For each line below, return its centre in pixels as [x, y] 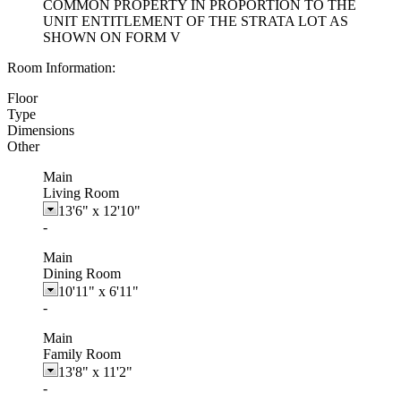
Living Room [81, 192]
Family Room [82, 354]
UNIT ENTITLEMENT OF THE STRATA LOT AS [196, 21]
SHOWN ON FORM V [112, 37]
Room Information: [61, 67]
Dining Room [82, 273]
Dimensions [41, 130]
